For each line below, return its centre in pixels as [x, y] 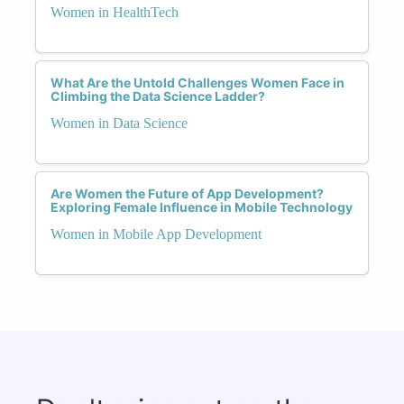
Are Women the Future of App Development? [187, 193]
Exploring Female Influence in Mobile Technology [202, 207]
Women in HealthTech [115, 12]
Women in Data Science [119, 123]
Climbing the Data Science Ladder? [158, 96]
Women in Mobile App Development [156, 234]
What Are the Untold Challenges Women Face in [197, 82]
